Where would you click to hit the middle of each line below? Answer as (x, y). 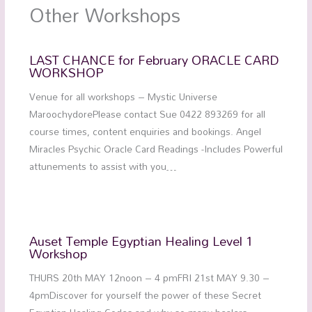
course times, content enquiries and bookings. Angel (145, 132)
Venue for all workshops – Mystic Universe (123, 97)
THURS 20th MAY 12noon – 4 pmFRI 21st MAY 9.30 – (149, 278)
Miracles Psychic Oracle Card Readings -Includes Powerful (156, 149)
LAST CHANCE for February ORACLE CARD (154, 60)
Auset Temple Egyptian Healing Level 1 (141, 241)
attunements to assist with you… (102, 166)
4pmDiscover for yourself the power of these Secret (145, 295)
